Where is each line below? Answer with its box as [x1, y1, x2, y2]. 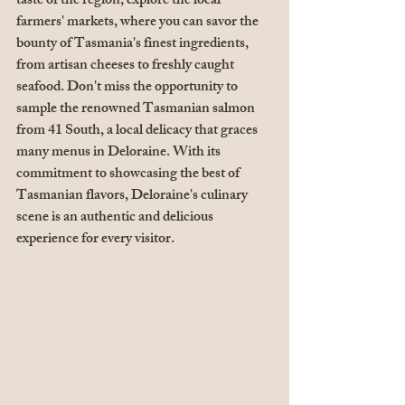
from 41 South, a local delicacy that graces [16, 118, 260, 145]
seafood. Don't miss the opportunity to [16, 74, 240, 101]
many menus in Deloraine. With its [16, 139, 223, 166]
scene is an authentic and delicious [16, 204, 216, 231]
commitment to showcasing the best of [16, 161, 242, 188]
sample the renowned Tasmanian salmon [16, 96, 258, 123]
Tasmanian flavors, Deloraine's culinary [16, 183, 250, 210]
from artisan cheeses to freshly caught [16, 52, 237, 80]
